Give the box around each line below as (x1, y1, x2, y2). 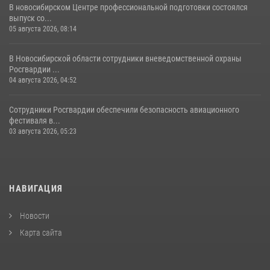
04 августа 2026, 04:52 (9, 75, 77, 84)
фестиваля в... (9, 115, 60, 125)
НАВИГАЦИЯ (9, 183, 63, 194)
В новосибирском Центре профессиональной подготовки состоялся (9, 2, 248, 12)
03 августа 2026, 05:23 (9, 127, 77, 136)
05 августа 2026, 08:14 (9, 24, 77, 33)
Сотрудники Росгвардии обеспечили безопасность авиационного (9, 104, 239, 115)
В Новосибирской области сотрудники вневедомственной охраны (9, 53, 242, 63)
